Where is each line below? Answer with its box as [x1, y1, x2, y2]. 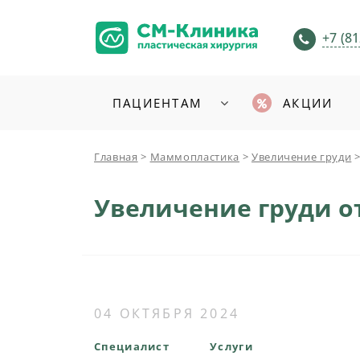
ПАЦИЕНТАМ [112, 95, 202, 111]
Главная [94, 149, 138, 164]
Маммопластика [149, 149, 239, 164]
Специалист [94, 339, 170, 354]
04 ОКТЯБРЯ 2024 [94, 305, 239, 322]
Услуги [210, 339, 253, 354]
